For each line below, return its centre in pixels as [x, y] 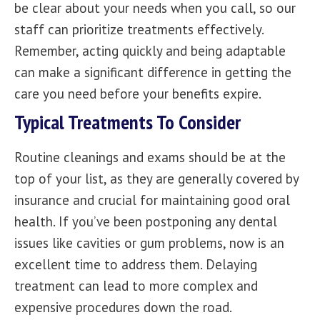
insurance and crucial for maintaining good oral [152, 200]
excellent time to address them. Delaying [136, 264]
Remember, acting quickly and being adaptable [150, 51]
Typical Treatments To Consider [127, 122]
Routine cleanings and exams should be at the [150, 157]
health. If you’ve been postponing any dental [146, 221]
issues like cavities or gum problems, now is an [149, 243]
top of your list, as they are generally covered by [156, 179]
